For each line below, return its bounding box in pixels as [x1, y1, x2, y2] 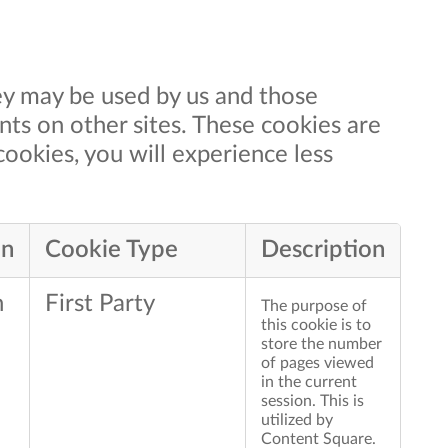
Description [261, 238, 385, 263]
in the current [261, 374, 357, 391]
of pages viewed [261, 355, 374, 372]
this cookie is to [261, 317, 371, 334]
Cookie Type [45, 238, 178, 263]
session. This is [261, 393, 364, 410]
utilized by [261, 412, 333, 429]
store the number [261, 336, 382, 353]
